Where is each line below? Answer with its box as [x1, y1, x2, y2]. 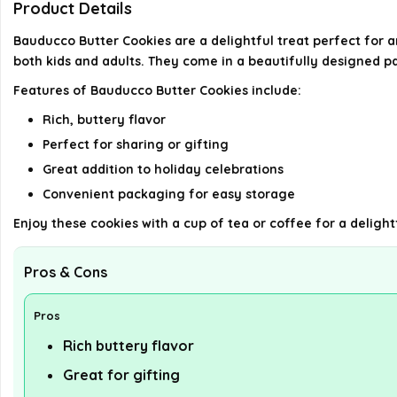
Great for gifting [63, 365, 180, 384]
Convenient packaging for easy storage [43, 185, 295, 202]
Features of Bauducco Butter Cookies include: [13, 82, 301, 98]
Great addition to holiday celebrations [43, 160, 284, 177]
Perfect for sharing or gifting [43, 136, 229, 152]
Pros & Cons [24, 262, 107, 281]
